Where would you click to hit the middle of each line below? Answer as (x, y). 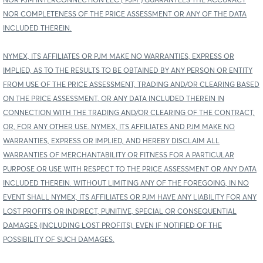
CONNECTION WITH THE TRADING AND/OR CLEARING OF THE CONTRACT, (129, 113)
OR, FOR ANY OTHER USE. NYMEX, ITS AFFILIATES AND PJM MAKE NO (119, 127)
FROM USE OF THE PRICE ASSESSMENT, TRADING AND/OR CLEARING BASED (131, 85)
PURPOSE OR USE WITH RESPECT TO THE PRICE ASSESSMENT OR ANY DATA (130, 169)
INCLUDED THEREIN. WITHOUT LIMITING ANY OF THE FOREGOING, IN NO (126, 183)
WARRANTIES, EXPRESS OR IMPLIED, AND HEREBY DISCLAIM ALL (111, 141)
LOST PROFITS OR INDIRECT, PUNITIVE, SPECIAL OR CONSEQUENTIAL (120, 212)
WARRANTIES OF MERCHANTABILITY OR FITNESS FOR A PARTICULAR (119, 155)
